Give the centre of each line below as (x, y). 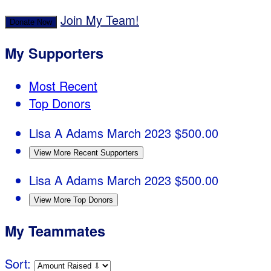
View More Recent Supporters (86, 153)
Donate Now (31, 22)
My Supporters (54, 53)
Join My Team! (100, 20)
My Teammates (55, 230)
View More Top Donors (73, 200)
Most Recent (63, 86)
